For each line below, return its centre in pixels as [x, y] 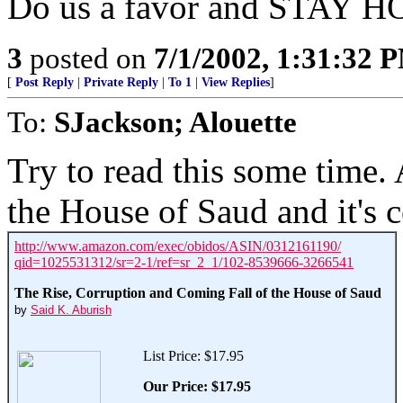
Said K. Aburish [71, 310]
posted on [88, 58]
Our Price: [175, 386]
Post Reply [45, 82]
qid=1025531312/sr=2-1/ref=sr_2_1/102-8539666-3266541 [184, 262]
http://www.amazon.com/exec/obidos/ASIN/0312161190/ [178, 246]
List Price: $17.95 [193, 356]
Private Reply [121, 82]
